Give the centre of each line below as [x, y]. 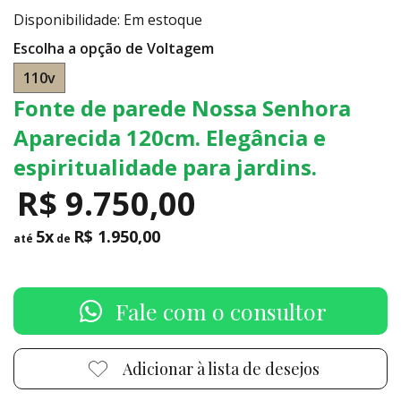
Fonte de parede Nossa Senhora [182, 108]
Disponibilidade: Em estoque [108, 20]
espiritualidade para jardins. [165, 167]
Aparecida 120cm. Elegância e [170, 137]
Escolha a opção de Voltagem [114, 48]
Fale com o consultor [221, 311]
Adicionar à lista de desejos [221, 369]
